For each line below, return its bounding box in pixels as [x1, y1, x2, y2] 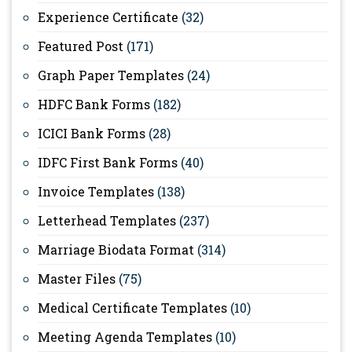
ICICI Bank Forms [38, 124, 145, 141]
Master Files [38, 269, 115, 287]
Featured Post [38, 37, 123, 54]
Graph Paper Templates [38, 66, 184, 83]
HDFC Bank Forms [38, 95, 150, 112]
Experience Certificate [38, 8, 178, 25]
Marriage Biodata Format [38, 240, 194, 258]
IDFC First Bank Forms [38, 153, 178, 170]
